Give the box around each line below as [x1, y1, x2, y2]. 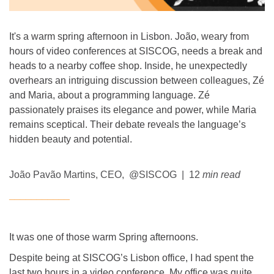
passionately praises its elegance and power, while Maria [9, 104, 256, 115]
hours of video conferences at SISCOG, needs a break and [9, 45, 262, 56]
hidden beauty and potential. [9, 133, 132, 144]
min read [200, 169, 243, 180]
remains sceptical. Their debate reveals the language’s [9, 119, 246, 130]
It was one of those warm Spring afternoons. [9, 231, 198, 242]
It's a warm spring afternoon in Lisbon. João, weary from [9, 31, 249, 42]
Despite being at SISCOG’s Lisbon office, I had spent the [9, 252, 254, 263]
